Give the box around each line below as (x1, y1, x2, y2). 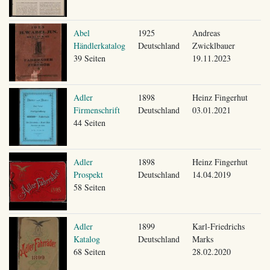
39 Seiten (73, 52, 105, 64)
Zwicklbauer (192, 39, 235, 51)
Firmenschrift (73, 104, 120, 116)
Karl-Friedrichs (192, 220, 245, 232)
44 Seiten (73, 116, 105, 128)
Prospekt (73, 168, 103, 180)
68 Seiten (73, 245, 105, 257)
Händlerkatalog (73, 39, 125, 51)
